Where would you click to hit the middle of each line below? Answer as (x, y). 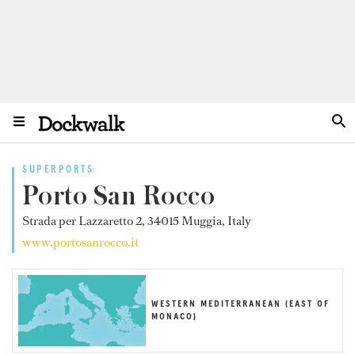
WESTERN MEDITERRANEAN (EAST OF (240, 305)
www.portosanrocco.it (80, 242)
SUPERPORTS (58, 170)
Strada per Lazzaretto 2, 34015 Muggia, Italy (137, 221)
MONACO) (174, 317)
